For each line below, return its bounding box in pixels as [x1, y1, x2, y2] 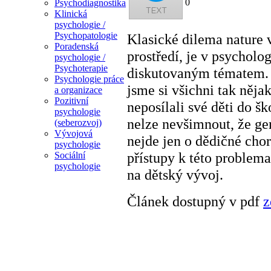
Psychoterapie [54, 63, 108, 74]
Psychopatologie [54, 30, 117, 41]
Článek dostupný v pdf [127, 192, 263, 209]
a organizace [54, 85, 102, 96]
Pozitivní [54, 96, 88, 106]
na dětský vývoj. [127, 166, 223, 183]
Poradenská [54, 41, 99, 52]
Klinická [54, 8, 87, 19]
